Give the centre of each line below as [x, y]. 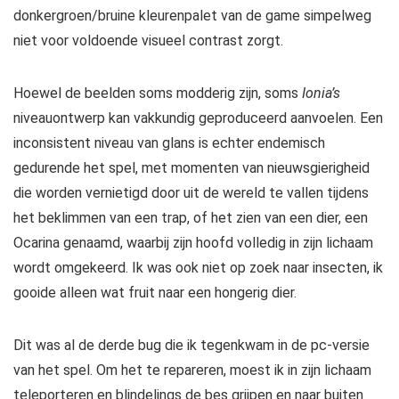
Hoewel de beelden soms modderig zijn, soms [158, 94]
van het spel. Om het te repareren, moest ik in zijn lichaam [192, 370]
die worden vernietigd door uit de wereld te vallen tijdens [191, 193]
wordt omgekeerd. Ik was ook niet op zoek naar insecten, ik [198, 268]
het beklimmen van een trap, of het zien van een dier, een [191, 218]
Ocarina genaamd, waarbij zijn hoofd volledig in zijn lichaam [193, 243]
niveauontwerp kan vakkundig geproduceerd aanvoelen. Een [198, 118]
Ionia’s [321, 94]
